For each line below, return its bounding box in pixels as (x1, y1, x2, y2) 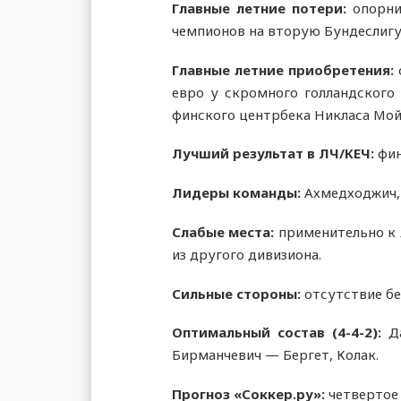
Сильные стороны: (172, 284, 301, 303)
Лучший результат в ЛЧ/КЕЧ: (172, 144, 378, 163)
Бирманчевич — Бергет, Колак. (172, 346, 379, 364)
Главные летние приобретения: (172, 60, 398, 79)
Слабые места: (172, 222, 278, 241)
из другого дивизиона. (172, 244, 321, 263)
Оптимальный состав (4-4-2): (172, 323, 388, 342)
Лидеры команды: (172, 183, 304, 202)
